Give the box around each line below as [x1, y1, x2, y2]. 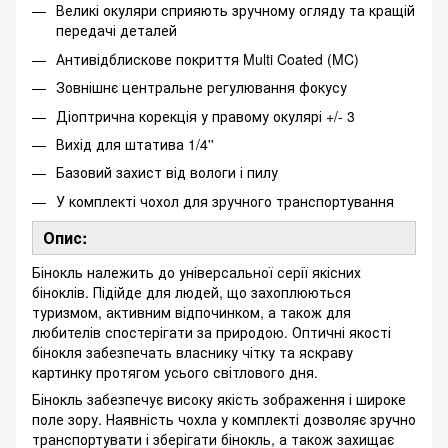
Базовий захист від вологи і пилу [56, 162, 278, 183]
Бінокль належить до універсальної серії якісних [32, 261, 361, 282]
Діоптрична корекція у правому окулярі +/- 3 [56, 105, 355, 126]
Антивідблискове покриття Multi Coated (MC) [56, 48, 359, 69]
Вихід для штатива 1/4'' [56, 133, 214, 154]
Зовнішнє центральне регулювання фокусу [56, 77, 347, 98]
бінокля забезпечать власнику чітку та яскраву [32, 341, 353, 362]
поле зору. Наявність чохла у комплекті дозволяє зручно [32, 408, 416, 429]
